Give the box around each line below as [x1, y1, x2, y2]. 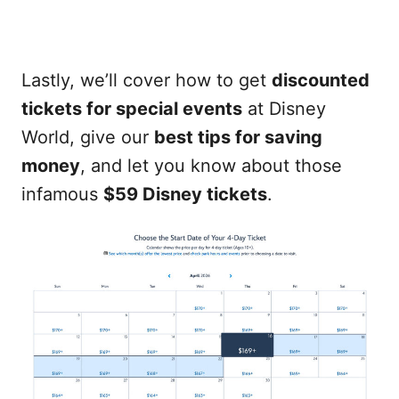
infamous [21, 183, 103, 205]
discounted [272, 69, 370, 91]
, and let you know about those [80, 154, 342, 176]
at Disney [242, 97, 326, 119]
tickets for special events [21, 97, 242, 119]
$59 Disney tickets [103, 183, 267, 205]
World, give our [21, 126, 154, 148]
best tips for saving [154, 126, 322, 148]
